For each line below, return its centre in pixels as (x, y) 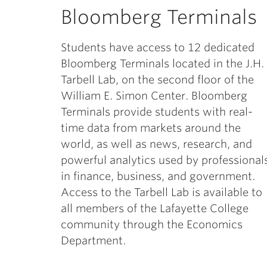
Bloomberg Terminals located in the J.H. (162, 63)
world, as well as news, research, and (156, 144)
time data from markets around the (151, 128)
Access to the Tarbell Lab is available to (162, 192)
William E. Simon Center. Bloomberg (154, 96)
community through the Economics (152, 224)
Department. (93, 240)
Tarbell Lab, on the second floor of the (157, 80)
